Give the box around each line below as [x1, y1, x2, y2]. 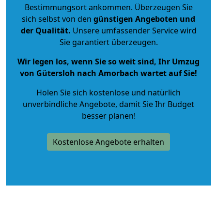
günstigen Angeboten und [92, 13, 195, 24]
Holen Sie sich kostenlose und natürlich [36, 87, 181, 98]
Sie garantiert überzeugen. [59, 36, 158, 47]
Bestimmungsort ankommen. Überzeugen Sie [24, 1, 193, 13]
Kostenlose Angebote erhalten [53, 136, 164, 147]
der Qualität [20, 25, 68, 36]
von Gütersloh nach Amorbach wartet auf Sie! [20, 67, 197, 78]
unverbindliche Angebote [23, 98, 115, 109]
